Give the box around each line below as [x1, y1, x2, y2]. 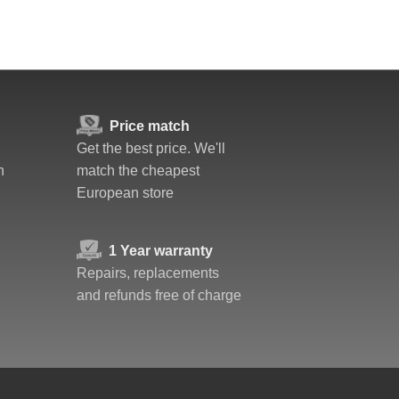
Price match [109, 118, 190, 134]
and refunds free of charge [77, 288, 241, 303]
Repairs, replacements [77, 265, 219, 281]
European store [77, 185, 174, 200]
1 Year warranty [109, 243, 214, 258]
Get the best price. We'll [77, 141, 225, 156]
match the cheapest [77, 163, 199, 178]
